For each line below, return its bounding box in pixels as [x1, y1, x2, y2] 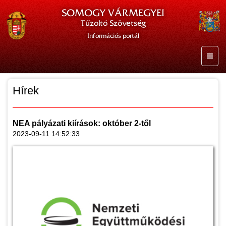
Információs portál [87, 32, 139, 39]
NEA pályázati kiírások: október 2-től [13, 119, 151, 128]
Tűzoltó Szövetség [80, 19, 146, 28]
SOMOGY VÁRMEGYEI [62, 7, 164, 19]
